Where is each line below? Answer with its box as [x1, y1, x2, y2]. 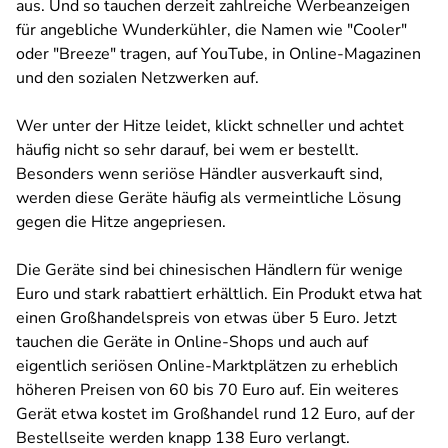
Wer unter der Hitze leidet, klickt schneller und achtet [16, 115, 404, 137]
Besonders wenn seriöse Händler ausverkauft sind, [16, 163, 383, 185]
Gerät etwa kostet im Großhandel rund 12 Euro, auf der [16, 403, 415, 425]
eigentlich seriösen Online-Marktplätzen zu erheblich [16, 355, 398, 377]
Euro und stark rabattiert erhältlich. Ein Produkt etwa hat [16, 283, 422, 305]
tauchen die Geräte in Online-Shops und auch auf [16, 331, 368, 353]
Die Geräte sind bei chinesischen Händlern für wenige [16, 259, 403, 281]
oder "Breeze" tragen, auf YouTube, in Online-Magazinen [16, 43, 421, 65]
